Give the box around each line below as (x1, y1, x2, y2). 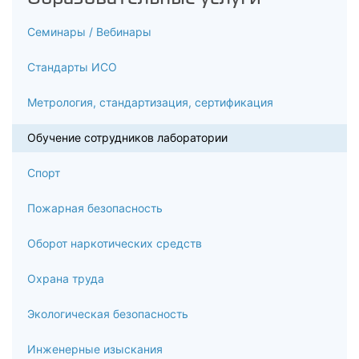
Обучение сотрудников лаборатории (27, 131, 228, 144)
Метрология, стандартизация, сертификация (27, 95, 273, 109)
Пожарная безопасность (27, 201, 163, 215)
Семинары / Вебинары (27, 25, 151, 38)
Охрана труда (27, 272, 104, 285)
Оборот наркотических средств (27, 236, 202, 250)
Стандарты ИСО (27, 60, 117, 74)
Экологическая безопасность (27, 307, 188, 321)
